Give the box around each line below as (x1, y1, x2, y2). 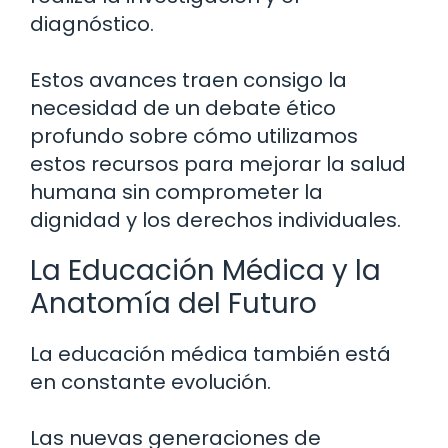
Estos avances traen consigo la (30, 66, 347, 95)
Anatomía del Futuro (30, 284, 317, 324)
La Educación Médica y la (30, 251, 381, 291)
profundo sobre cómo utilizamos (30, 122, 358, 151)
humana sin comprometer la (30, 178, 323, 207)
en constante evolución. (30, 368, 271, 397)
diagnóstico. (30, 10, 154, 39)
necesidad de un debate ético (30, 94, 336, 123)
